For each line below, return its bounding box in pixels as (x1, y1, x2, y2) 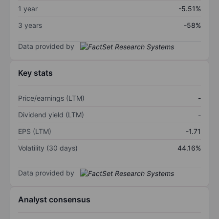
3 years (18, 21, 42, 29)
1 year (18, 4, 38, 13)
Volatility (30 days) (18, 144, 78, 153)
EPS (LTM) (18, 127, 51, 136)
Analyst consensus (18, 195, 90, 205)
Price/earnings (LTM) (18, 94, 85, 103)
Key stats (18, 68, 53, 78)
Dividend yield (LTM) (18, 110, 84, 119)
